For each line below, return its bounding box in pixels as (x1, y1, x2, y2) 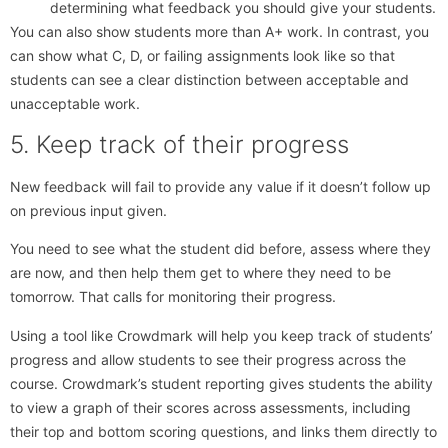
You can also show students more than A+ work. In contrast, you (10, 23, 429, 41)
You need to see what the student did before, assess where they (10, 240, 431, 258)
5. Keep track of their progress (10, 129, 349, 159)
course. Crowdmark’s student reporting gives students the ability (10, 374, 433, 392)
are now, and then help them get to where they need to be (10, 264, 391, 282)
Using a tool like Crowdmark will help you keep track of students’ (10, 326, 433, 344)
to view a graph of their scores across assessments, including (10, 398, 411, 416)
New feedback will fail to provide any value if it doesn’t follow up (10, 177, 431, 195)
